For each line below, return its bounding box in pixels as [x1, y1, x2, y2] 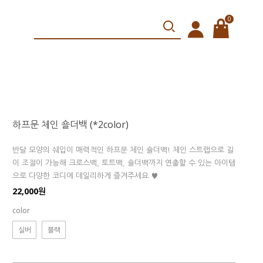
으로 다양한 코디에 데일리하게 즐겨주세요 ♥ [12, 172, 158, 180]
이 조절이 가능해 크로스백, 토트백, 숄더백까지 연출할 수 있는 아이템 [12, 159, 235, 167]
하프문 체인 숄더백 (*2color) [12, 118, 129, 131]
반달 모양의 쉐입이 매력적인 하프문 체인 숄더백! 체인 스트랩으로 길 [12, 146, 234, 154]
